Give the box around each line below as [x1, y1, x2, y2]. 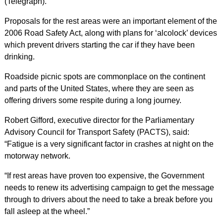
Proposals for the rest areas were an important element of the [4, 17, 217, 25]
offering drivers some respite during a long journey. [4, 96, 181, 105]
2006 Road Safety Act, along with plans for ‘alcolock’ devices [4, 29, 217, 37]
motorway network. [4, 152, 70, 160]
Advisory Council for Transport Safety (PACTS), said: [4, 128, 189, 136]
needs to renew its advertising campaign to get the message [4, 183, 214, 192]
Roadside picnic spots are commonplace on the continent [4, 72, 205, 81]
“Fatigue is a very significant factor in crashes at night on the [4, 140, 214, 148]
